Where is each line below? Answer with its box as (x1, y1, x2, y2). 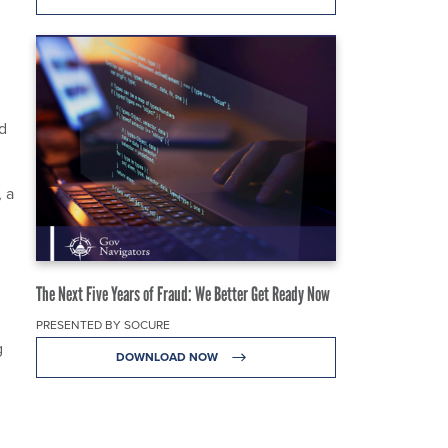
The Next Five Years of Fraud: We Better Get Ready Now (36, 281, 330, 306)
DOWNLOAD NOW (115, 347, 221, 365)
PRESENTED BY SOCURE (36, 315, 170, 333)
